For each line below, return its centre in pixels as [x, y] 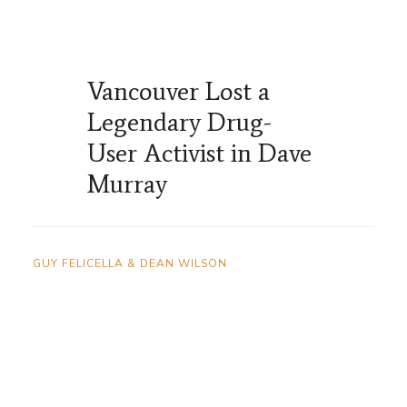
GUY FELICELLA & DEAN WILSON [130, 264]
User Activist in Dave [199, 153]
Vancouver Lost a [179, 91]
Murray [127, 184]
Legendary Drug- [179, 122]
